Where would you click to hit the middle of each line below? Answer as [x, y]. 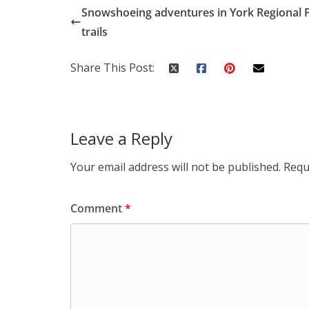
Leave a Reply [121, 138]
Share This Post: [112, 68]
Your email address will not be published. [176, 167]
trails [94, 32]
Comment [98, 208]
